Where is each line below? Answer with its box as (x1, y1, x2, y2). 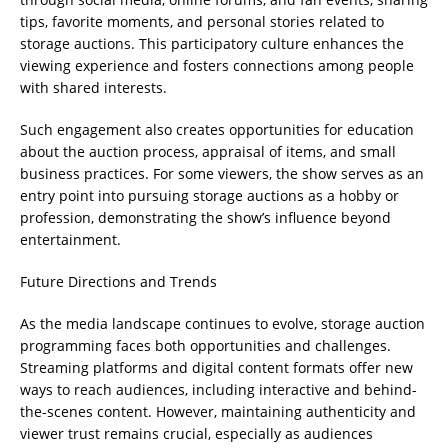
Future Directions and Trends (20, 272, 217, 292)
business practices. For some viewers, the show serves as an (20, 164, 424, 184)
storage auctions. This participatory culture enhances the (20, 34, 404, 54)
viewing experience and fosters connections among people (20, 56, 414, 76)
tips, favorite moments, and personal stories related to (20, 12, 384, 32)
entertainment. (20, 230, 121, 250)
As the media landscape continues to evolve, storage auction (20, 314, 425, 334)
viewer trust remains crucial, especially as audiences (20, 424, 373, 444)
